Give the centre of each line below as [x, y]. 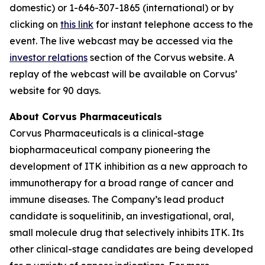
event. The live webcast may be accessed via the [121, 41]
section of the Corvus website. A [161, 57]
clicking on [35, 24]
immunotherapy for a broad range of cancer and [122, 183]
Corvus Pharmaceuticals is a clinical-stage [107, 133]
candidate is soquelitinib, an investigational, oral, [122, 216]
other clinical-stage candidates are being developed [131, 249]
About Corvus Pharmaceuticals [86, 117]
